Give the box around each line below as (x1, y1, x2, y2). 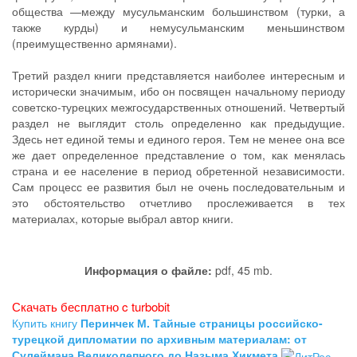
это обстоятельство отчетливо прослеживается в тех (12, 194, 345, 210)
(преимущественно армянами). (12, 35, 177, 51)
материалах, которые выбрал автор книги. (12, 210, 233, 226)
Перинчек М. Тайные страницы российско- (80, 315, 323, 331)
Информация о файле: (84, 262, 212, 278)
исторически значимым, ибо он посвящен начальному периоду (12, 83, 345, 99)
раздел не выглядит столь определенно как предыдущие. (12, 115, 345, 131)
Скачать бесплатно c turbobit (12, 298, 170, 315)
